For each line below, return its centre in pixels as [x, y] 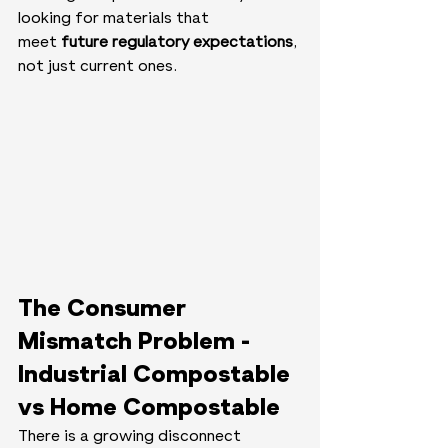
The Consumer [105, 308]
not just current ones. [98, 67]
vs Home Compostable [149, 407]
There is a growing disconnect [131, 436]
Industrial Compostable [157, 374]
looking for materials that [115, 19]
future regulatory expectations [177, 43]
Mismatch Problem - [137, 341]
